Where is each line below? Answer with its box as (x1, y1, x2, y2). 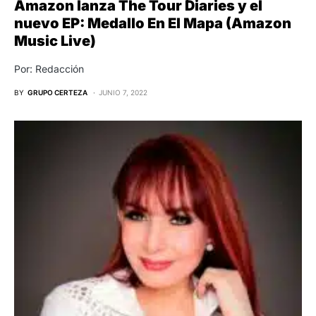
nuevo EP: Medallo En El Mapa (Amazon (14, 14, 291, 32)
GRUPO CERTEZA (28, 87, 87, 97)
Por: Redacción (14, 62, 84, 75)
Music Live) (14, 32, 96, 49)
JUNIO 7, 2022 (99, 87, 147, 97)
